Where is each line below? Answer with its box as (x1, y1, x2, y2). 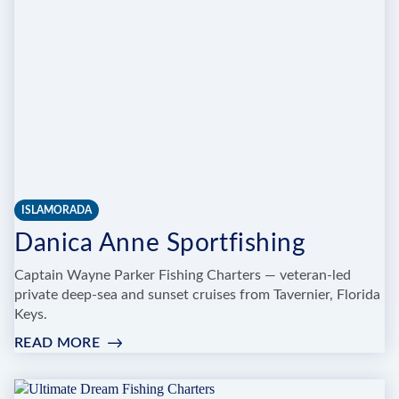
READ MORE (14, 336, 100, 351)
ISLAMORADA (21, 205, 92, 216)
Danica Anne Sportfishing (14, 231, 306, 256)
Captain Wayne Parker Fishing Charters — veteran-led (14, 268, 351, 283)
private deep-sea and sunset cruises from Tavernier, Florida (14, 288, 380, 303)
